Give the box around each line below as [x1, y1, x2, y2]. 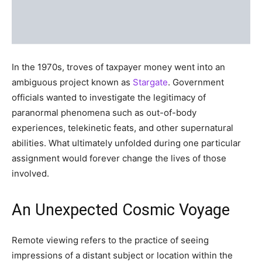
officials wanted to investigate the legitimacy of [12, 91, 206, 103]
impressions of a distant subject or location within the [12, 249, 233, 261]
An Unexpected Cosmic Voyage [12, 200, 230, 219]
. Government [168, 76, 224, 88]
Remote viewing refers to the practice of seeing [12, 234, 209, 246]
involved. [12, 167, 49, 179]
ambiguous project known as [12, 76, 133, 88]
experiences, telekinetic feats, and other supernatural [12, 122, 233, 133]
